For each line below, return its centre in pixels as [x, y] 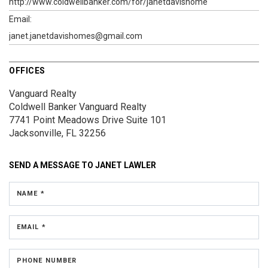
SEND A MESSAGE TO [52, 165]
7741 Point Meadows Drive [66, 120]
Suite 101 [145, 120]
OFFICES [27, 70]
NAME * [31, 193]
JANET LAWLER [126, 165]
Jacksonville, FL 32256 [57, 133]
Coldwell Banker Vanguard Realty [78, 106]
